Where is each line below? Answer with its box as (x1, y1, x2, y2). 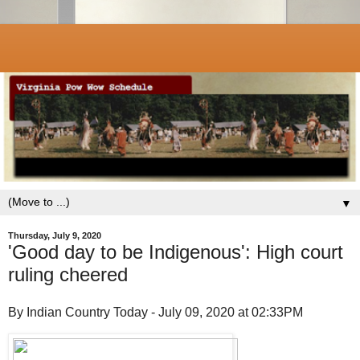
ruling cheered (8, 263, 128, 285)
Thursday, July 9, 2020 (8, 231, 101, 241)
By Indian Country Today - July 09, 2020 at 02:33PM (8, 305, 303, 320)
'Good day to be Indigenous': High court (8, 240, 343, 263)
